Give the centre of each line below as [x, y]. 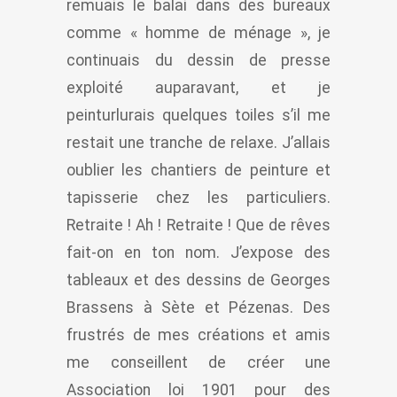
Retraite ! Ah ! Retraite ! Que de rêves [198, 225]
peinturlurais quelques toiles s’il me [198, 115]
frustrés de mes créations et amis [198, 335]
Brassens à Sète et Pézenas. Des [198, 307]
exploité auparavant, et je [198, 87]
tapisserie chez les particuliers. [198, 197]
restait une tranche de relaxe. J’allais [198, 142]
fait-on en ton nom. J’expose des [198, 252]
